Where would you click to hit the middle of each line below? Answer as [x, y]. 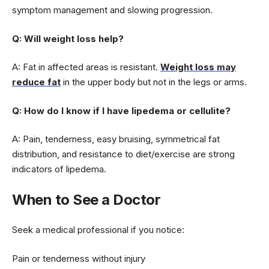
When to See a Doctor [86, 199]
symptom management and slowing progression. [112, 10]
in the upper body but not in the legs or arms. [154, 82]
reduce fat [36, 82]
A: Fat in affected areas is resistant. [86, 67]
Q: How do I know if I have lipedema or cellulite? [121, 110]
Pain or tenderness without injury [79, 258]
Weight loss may [198, 67]
